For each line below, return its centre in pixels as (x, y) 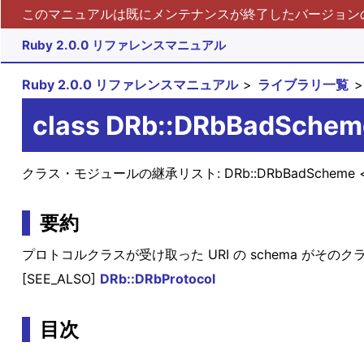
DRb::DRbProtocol (157, 279)
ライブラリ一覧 (303, 85)
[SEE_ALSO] (61, 279)
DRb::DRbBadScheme (291, 173)
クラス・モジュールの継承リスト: (123, 173)
